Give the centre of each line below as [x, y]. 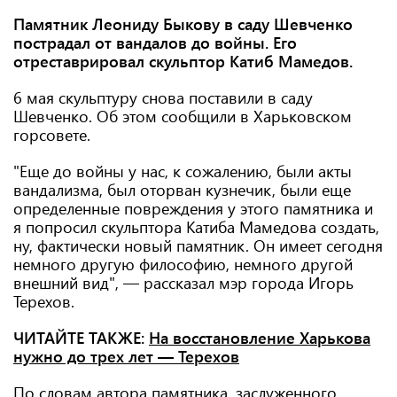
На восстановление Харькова [260, 338]
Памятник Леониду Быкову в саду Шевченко [183, 24]
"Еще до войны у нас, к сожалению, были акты [183, 171]
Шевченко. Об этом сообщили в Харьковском [183, 116]
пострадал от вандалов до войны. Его [155, 43]
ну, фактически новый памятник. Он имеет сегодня [198, 245]
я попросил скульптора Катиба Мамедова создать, [196, 227]
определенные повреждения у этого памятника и [193, 208]
